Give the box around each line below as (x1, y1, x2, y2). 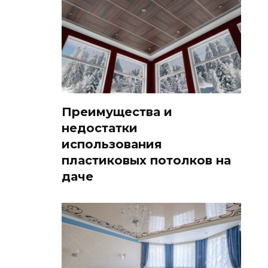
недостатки (62, 120, 138, 135)
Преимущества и (62, 104, 172, 119)
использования (62, 136, 162, 151)
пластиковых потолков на (62, 153, 231, 167)
